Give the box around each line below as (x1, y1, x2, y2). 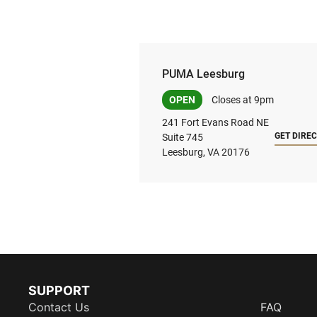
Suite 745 (162, 132, 203, 144)
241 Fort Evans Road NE (162, 117, 269, 129)
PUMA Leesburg (162, 67, 245, 81)
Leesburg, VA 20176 (162, 146, 250, 158)
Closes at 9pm (209, 94, 274, 106)
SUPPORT (28, 283, 90, 299)
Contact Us (28, 300, 89, 315)
